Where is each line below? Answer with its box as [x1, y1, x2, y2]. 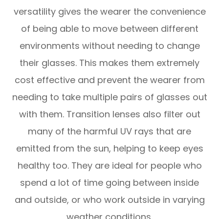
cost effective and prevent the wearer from [14, 73, 205, 86]
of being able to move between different [21, 22, 198, 35]
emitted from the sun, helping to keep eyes [16, 142, 203, 154]
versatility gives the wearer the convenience [13, 5, 206, 18]
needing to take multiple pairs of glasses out [12, 90, 207, 103]
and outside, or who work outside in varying [14, 193, 205, 206]
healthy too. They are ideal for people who [17, 159, 202, 172]
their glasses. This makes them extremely [20, 56, 199, 69]
